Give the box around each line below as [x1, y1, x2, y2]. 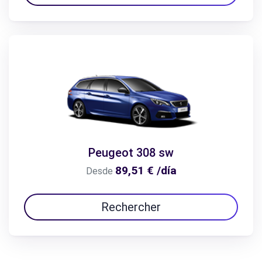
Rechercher [101, 199, 161, 214]
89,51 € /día [115, 163, 177, 177]
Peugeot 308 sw [88, 145, 174, 160]
